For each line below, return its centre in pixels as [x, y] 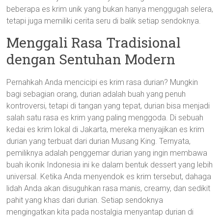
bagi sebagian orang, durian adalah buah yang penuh [96, 94]
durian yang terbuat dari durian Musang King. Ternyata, [99, 141]
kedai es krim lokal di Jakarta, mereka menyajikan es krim [106, 129]
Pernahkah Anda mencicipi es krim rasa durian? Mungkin [102, 82]
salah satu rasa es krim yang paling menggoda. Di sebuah [105, 118]
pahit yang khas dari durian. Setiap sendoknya [85, 200]
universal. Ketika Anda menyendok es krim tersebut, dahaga [109, 177]
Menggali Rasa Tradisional [94, 42]
